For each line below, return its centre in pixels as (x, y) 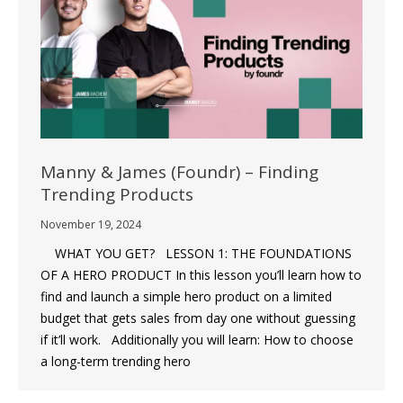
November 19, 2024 (91, 224)
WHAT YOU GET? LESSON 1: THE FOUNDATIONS (196, 253)
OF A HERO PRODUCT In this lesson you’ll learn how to (201, 274)
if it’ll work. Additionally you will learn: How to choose (197, 339)
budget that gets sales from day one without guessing (198, 318)
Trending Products (117, 194)
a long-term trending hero (116, 361)
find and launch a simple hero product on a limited (186, 296)
